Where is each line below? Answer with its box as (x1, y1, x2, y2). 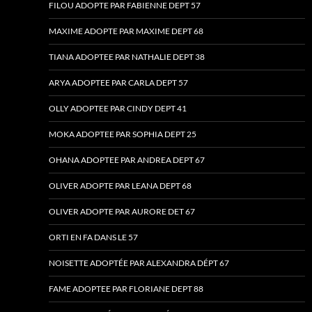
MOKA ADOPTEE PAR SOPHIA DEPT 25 (49, 129, 196, 140)
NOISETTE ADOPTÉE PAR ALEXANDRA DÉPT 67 (49, 258, 229, 269)
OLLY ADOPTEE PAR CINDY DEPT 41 (49, 103, 187, 114)
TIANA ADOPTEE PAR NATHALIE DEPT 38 (49, 52, 205, 63)
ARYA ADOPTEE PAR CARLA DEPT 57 (49, 77, 188, 88)
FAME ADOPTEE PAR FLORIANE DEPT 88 (49, 283, 203, 295)
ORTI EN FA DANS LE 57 (49, 232, 138, 243)
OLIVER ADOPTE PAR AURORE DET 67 (49, 206, 195, 217)
